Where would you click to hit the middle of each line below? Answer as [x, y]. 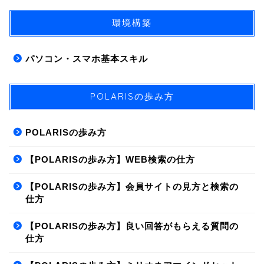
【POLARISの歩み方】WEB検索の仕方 [110, 159]
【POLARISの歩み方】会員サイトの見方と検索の [132, 186]
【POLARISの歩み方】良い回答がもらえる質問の [132, 226]
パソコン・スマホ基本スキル [87, 58]
